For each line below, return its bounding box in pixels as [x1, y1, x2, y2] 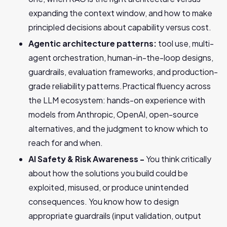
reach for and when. [28, 137, 103, 148]
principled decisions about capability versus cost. [28, 22, 211, 32]
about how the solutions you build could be [28, 168, 188, 178]
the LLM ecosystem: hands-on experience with [28, 95, 205, 105]
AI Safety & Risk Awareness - [28, 154, 146, 164]
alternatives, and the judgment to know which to [28, 123, 208, 134]
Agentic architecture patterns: [28, 38, 158, 49]
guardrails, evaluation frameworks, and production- [28, 66, 218, 77]
